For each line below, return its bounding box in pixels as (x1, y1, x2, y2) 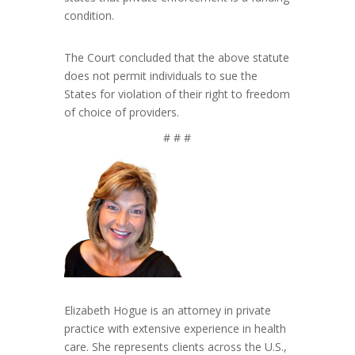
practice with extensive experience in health (63, 320, 286, 336)
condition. (63, 7, 114, 23)
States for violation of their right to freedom (63, 86, 290, 101)
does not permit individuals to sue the (63, 67, 258, 83)
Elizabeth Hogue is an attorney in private (63, 302, 271, 318)
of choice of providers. (63, 104, 179, 120)
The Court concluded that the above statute (63, 49, 289, 65)
